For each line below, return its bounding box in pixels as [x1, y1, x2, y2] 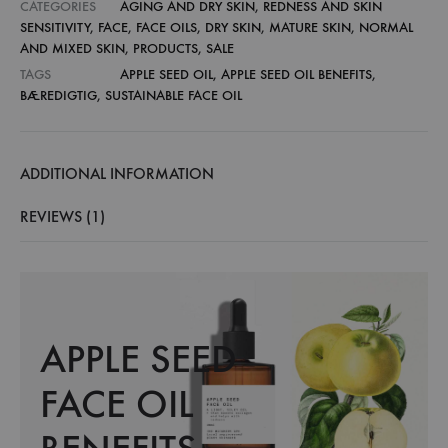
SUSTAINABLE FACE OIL [105, 87, 242, 104]
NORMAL [359, 19, 413, 36]
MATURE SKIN [269, 19, 351, 36]
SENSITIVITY [20, 19, 90, 36]
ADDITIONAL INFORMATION [20, 164, 214, 183]
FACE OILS [136, 19, 197, 36]
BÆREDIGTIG [20, 87, 97, 104]
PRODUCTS [133, 40, 198, 57]
